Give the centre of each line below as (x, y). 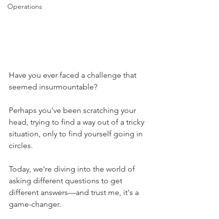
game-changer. (35, 204)
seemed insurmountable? (53, 87)
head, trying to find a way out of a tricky (77, 122)
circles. (21, 146)
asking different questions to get (66, 181)
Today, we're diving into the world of (73, 169)
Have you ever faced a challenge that (74, 75)
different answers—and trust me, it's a (75, 193)
